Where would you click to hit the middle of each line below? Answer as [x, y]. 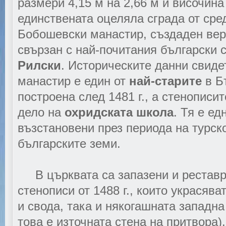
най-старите [165, 81]
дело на [41, 112]
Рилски [39, 66]
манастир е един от [73, 81]
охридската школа [119, 112]
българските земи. [69, 144]
